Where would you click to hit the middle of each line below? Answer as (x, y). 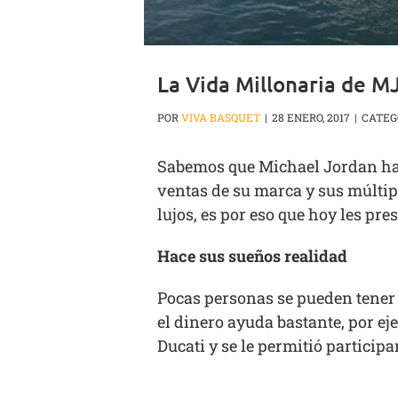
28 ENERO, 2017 (311, 118)
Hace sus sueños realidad (252, 256)
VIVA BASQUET (221, 118)
